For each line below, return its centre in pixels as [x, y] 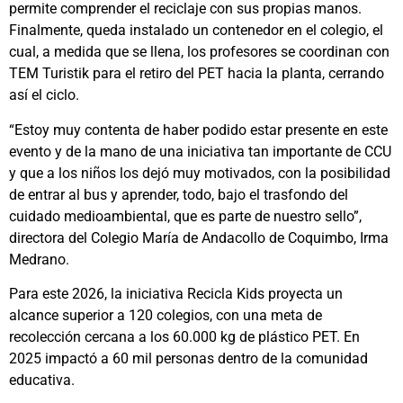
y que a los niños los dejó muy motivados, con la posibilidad [200, 173]
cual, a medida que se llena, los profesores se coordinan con [199, 52]
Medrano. [39, 259]
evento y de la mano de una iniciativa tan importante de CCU [200, 151]
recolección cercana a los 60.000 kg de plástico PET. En [184, 337]
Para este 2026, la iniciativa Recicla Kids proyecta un [176, 294]
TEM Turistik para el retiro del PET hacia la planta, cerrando [197, 74]
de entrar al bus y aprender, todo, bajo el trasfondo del [179, 194]
